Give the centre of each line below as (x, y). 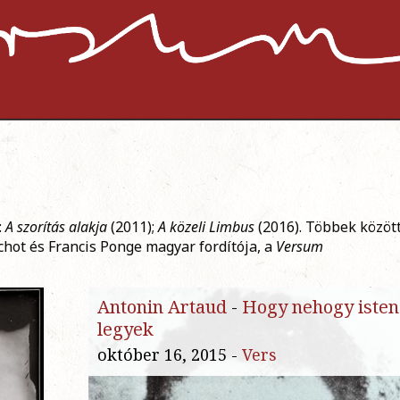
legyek (125, 329)
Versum (300, 247)
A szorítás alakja (56, 227)
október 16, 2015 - (170, 355)
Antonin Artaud (162, 307)
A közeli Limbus (206, 227)
